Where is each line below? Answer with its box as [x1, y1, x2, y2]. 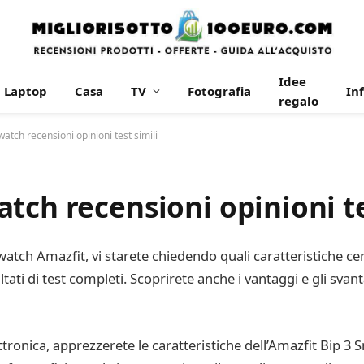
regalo [279, 93, 318, 109]
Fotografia [188, 83, 251, 99]
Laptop [4, 83, 47, 99]
